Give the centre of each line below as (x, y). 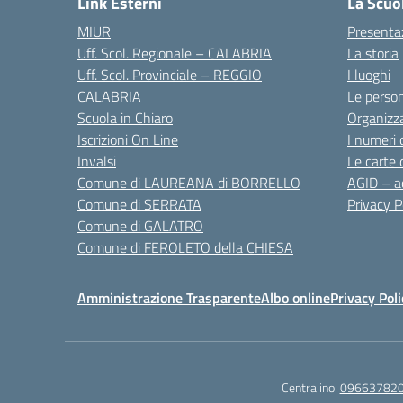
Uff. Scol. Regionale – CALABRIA (175, 53)
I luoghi (369, 75)
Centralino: (310, 387)
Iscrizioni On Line (128, 139)
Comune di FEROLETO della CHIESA (185, 247)
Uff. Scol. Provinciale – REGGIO (170, 75)
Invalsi (97, 161)
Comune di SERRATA (139, 204)
